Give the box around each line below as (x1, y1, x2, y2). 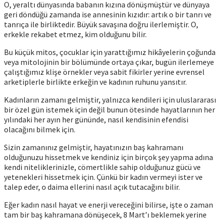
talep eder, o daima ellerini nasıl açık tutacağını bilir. (4, 181, 180, 192)
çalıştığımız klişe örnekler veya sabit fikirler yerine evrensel (4, 66, 205, 77)
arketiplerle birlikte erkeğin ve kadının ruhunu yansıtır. (4, 76, 187, 87)
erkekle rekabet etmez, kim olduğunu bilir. (4, 29, 147, 39)
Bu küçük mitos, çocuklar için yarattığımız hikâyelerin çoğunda (4, 47, 216, 57)
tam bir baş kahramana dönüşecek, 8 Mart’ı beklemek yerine (4, 209, 207, 220)
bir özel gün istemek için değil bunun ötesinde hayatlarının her (4, 104, 215, 114)
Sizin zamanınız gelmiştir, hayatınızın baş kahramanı (4, 142, 183, 152)
